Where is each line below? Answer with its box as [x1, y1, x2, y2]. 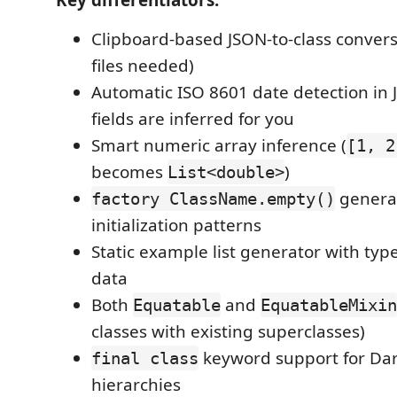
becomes [91, 160, 167, 183]
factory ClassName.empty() [91, 188, 335, 208]
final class [91, 347, 198, 368]
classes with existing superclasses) [91, 319, 365, 343]
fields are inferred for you [91, 106, 294, 130]
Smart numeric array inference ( [91, 133, 346, 157]
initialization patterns [91, 213, 261, 237]
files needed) [91, 53, 194, 77]
